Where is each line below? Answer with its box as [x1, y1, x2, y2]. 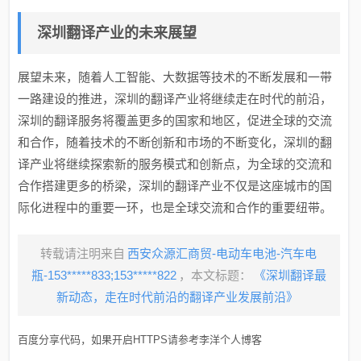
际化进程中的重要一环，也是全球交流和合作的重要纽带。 [18, 200, 333, 214]
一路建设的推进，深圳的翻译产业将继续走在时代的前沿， [18, 91, 333, 106]
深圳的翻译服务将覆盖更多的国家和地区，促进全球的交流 [18, 113, 333, 127]
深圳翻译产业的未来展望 [37, 24, 197, 41]
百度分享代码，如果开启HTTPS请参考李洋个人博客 [18, 333, 263, 346]
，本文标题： [178, 268, 251, 282]
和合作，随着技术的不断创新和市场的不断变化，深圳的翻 [18, 135, 333, 149]
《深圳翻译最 [253, 268, 326, 282]
